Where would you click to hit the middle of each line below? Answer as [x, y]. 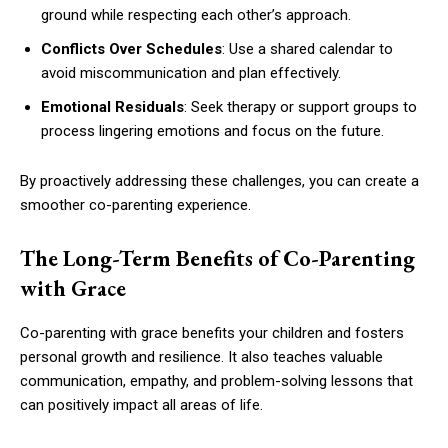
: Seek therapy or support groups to [300, 106]
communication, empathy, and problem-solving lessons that [216, 380]
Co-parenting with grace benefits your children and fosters [212, 332]
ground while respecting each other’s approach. [196, 14]
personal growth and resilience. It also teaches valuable [201, 356]
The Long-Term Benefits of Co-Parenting [217, 258]
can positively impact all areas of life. [141, 404]
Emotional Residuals [112, 106]
